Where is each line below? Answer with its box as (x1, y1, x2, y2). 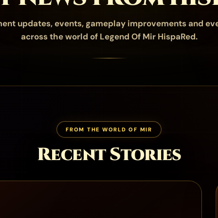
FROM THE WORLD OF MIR (66, 126, 152, 133)
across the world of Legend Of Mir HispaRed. (20, 31, 198, 42)
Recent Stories (36, 143, 182, 166)
